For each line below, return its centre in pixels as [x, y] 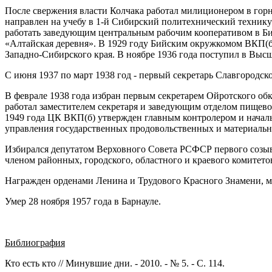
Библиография [35, 242]
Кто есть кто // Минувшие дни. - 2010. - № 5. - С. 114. [115, 263]
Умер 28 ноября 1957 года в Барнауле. [83, 201]
